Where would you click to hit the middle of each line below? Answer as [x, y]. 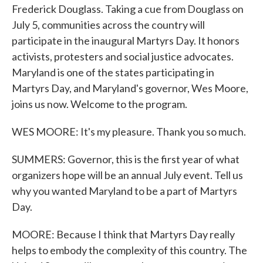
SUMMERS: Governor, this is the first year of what [126, 159]
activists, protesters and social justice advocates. [123, 56]
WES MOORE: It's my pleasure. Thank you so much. [129, 131]
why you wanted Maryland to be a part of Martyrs [124, 191]
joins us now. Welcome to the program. [100, 104]
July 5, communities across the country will [108, 25]
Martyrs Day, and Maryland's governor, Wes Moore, [130, 88]
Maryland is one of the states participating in [113, 72]
